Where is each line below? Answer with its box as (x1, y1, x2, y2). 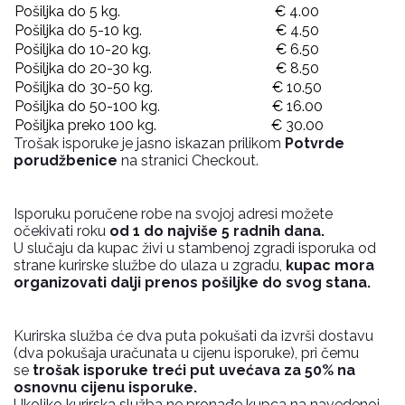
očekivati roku (14, 222, 109, 240)
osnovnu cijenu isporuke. (14, 379, 197, 396)
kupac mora (282, 257, 374, 274)
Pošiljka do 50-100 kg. (14, 98, 160, 115)
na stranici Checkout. (118, 152, 259, 169)
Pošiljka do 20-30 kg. (14, 60, 152, 77)
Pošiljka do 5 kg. (14, 3, 120, 20)
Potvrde (285, 135, 344, 152)
